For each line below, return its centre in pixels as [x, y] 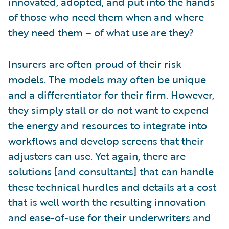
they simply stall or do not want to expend [108, 110]
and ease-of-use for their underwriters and [110, 217]
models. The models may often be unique [107, 79]
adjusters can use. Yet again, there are [97, 156]
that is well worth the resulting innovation [107, 202]
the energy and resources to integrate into [108, 125]
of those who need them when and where [106, 17]
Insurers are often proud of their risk [95, 64]
